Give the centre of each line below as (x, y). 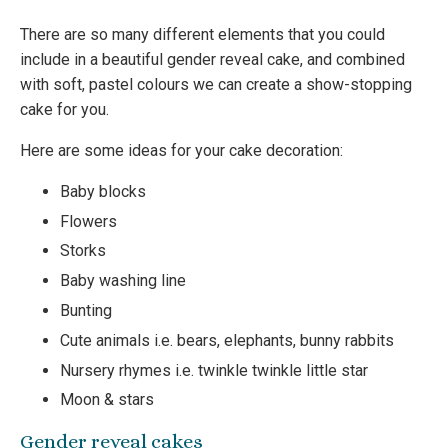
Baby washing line (123, 281)
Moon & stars (107, 400)
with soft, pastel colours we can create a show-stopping (216, 84)
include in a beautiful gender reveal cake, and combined (212, 59)
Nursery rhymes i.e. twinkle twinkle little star (214, 370)
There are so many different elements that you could (202, 34)
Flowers (88, 221)
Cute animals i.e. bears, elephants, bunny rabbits (227, 340)
